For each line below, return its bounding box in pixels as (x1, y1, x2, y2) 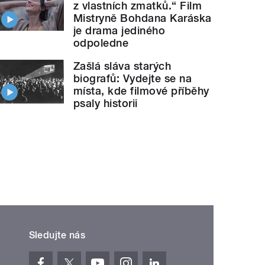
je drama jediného (73, 24, 166, 37)
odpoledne (73, 36, 129, 49)
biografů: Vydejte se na (73, 72, 192, 85)
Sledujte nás (28, 229, 86, 241)
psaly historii (73, 96, 138, 109)
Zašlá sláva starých (73, 59, 172, 72)
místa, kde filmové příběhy (73, 84, 209, 97)
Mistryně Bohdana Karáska (73, 11, 212, 24)
